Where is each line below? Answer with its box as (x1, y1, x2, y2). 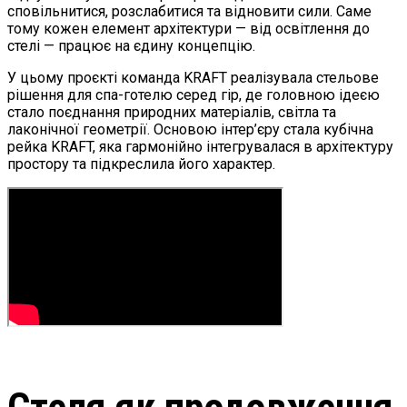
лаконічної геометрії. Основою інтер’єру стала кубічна (7, 121, 373, 138)
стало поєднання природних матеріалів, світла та (7, 104, 336, 121)
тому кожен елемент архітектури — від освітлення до (7, 20, 370, 37)
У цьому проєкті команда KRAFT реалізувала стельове (7, 69, 379, 86)
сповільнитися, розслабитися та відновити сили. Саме (7, 3, 372, 20)
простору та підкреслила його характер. (7, 155, 275, 173)
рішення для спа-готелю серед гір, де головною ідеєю (7, 86, 380, 104)
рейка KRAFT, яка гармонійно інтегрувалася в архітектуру (7, 138, 393, 155)
